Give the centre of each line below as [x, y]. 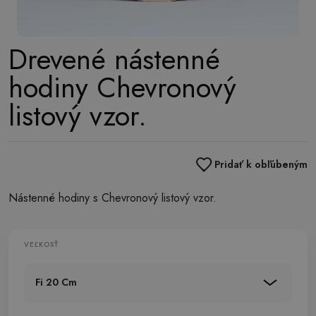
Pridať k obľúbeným [261, 164]
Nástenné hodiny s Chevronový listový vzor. [113, 198]
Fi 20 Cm [56, 282]
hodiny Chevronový [122, 87]
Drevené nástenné [114, 59]
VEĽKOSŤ [41, 244]
